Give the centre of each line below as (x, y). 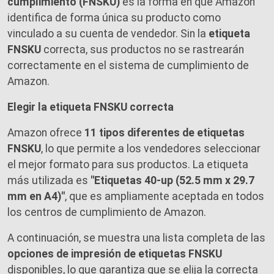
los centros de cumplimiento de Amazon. (107, 212)
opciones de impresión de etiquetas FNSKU (115, 254)
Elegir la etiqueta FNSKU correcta (91, 107)
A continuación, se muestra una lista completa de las (136, 238)
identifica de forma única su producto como (114, 17)
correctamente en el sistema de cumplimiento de (128, 65)
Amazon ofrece (46, 132)
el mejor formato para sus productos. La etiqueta (128, 164)
